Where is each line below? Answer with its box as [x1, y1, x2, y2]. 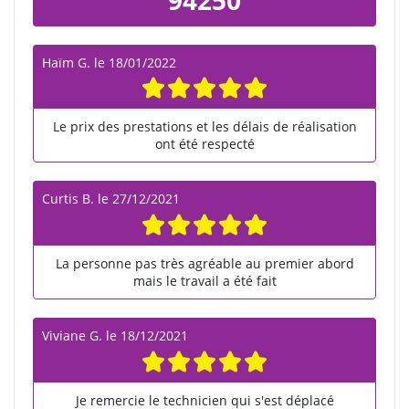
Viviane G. [42, 327, 102, 345]
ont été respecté [154, 135, 255, 153]
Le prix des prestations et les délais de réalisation [52, 118, 357, 136]
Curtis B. [42, 190, 94, 208]
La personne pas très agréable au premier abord [55, 255, 354, 273]
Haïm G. [42, 53, 90, 71]
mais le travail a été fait [132, 272, 277, 290]
